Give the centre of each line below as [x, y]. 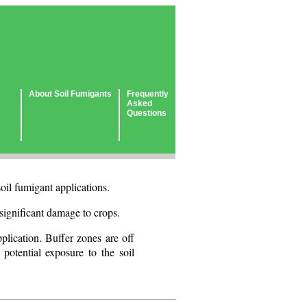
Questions [147, 113]
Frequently [148, 94]
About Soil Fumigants [70, 94]
